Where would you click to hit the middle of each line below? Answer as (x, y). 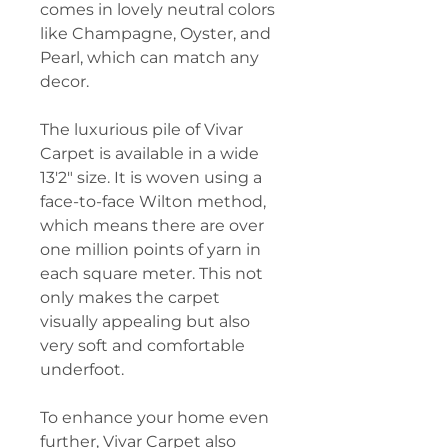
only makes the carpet (130, 297)
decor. (64, 81)
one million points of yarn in (150, 249)
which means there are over (152, 225)
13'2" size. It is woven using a (151, 177)
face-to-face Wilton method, (153, 201)
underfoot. (82, 369)
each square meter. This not (151, 273)
